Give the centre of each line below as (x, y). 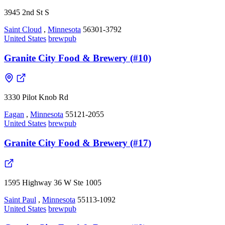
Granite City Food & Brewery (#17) (78, 143)
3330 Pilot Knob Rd (36, 97)
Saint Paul (20, 199)
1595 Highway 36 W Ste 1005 (53, 182)
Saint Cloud (23, 29)
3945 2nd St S (27, 12)
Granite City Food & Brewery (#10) (78, 58)
